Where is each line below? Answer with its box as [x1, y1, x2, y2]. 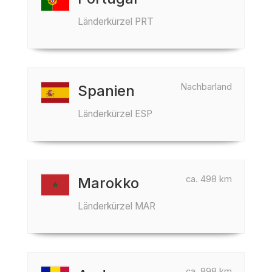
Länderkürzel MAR [78, 200, 155, 212]
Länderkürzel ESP [78, 108, 152, 120]
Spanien [78, 82, 135, 100]
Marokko [78, 174, 139, 192]
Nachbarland [181, 81, 232, 92]
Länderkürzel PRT [78, 16, 154, 27]
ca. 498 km [186, 174, 232, 184]
